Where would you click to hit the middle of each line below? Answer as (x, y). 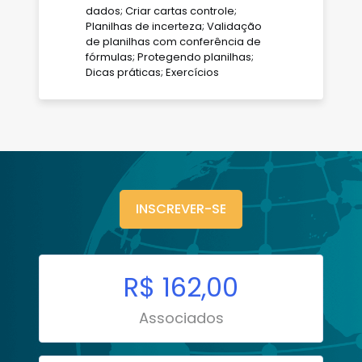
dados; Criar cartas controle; (161, 11)
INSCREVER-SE (181, 209)
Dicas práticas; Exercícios (152, 72)
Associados (181, 318)
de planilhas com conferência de (173, 42)
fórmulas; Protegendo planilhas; (170, 57)
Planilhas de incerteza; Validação (174, 26)
